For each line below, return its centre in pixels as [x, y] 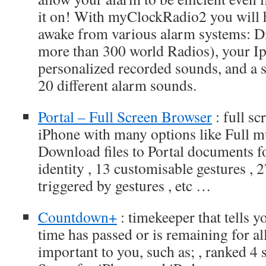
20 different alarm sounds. [117, 85]
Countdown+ [77, 217]
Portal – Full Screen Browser [125, 116]
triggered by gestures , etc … [125, 185]
